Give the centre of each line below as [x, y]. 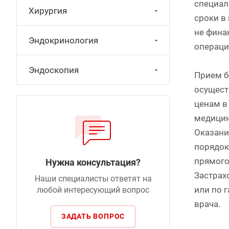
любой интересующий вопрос [93, 190]
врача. [207, 204]
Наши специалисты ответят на [93, 179]
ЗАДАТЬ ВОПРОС [93, 216]
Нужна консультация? [93, 162]
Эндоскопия [54, 70]
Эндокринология [63, 40]
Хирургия [48, 11]
